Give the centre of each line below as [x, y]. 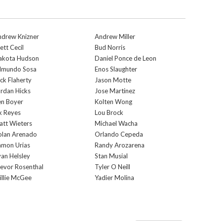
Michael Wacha [116, 123]
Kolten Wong [113, 102]
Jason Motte [113, 80]
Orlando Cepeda [119, 134]
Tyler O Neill [112, 167]
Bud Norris [110, 47]
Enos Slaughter [116, 69]
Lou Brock [109, 112]
